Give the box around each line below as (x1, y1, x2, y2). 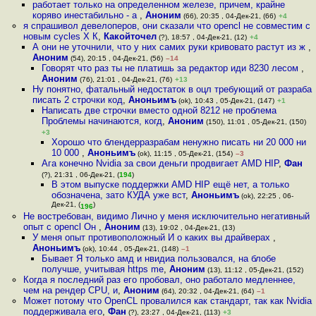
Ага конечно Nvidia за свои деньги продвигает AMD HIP (42, 158, 279, 169)
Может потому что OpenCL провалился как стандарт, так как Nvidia (23, 296, 312, 306)
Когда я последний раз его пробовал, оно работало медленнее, (23, 274, 296, 285)
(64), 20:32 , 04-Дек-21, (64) (159, 287, 254, 295)
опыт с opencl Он (23, 221, 99, 232)
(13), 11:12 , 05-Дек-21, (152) (205, 266, 304, 274)
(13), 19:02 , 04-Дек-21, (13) (140, 224, 235, 231)
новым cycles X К (23, 31, 98, 42)
